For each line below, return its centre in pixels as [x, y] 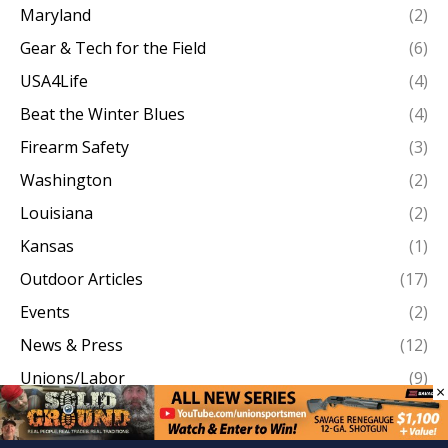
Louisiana [56, 212]
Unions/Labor [72, 377]
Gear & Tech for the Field [113, 47]
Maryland [55, 14]
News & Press [71, 344]
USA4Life [54, 80]
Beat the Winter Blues [102, 113]
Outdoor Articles [81, 278]
